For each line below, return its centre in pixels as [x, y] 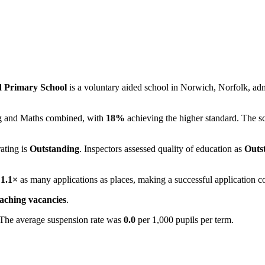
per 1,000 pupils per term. [185, 219]
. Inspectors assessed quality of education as [162, 148]
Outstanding [54, 148]
